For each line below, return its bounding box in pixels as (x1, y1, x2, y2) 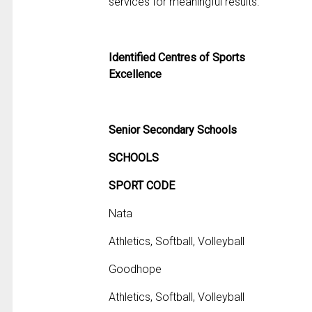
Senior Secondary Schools (109, 123, 237, 137)
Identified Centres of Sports (109, 51, 246, 65)
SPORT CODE (109, 179, 175, 193)
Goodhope (109, 263, 162, 276)
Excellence (109, 68, 162, 81)
